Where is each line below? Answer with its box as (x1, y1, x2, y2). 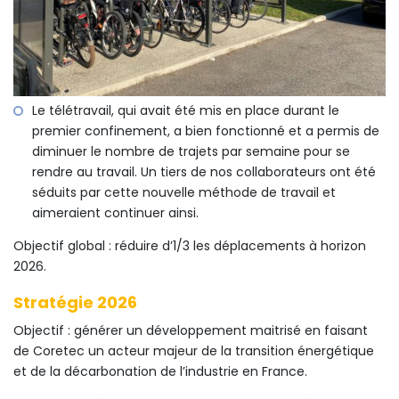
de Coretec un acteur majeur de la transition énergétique (13, 342, 374, 361)
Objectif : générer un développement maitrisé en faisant (13, 322, 368, 340)
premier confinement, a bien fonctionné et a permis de (32, 122, 379, 141)
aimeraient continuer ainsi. (32, 204, 199, 223)
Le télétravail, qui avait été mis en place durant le (32, 102, 339, 120)
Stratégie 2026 (13, 291, 137, 314)
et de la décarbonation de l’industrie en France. (13, 362, 307, 381)
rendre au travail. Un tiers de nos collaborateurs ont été (32, 163, 376, 182)
